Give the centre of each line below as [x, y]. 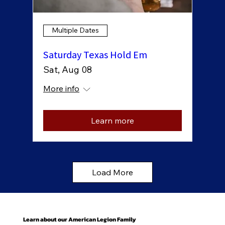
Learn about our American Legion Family [79, 219]
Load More [113, 172]
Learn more [113, 120]
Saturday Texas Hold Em [95, 54]
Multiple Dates [76, 30]
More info [62, 88]
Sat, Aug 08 [68, 69]
